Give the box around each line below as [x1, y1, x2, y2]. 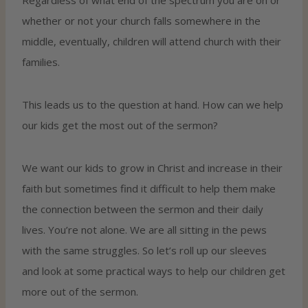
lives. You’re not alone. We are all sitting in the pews [22, 222, 267, 236]
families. [22, 54, 60, 69]
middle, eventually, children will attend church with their [22, 34, 281, 48]
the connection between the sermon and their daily [22, 201, 263, 216]
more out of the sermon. [22, 284, 138, 298]
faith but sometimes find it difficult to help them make [22, 181, 276, 195]
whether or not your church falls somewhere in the [22, 13, 261, 27]
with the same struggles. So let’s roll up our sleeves [22, 243, 267, 257]
